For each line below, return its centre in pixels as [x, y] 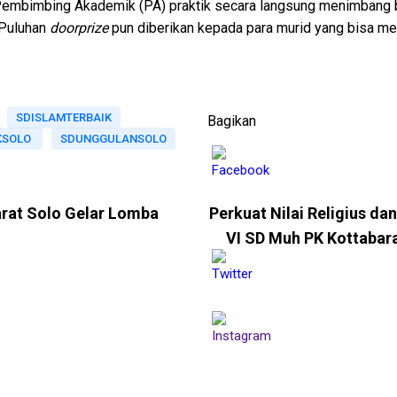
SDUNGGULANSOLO [113, 138]
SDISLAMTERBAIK [64, 117]
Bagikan [232, 121]
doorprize [81, 27]
